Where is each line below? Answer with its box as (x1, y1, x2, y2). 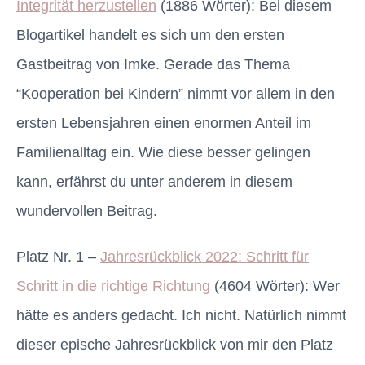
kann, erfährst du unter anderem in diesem (16, 174, 292, 191)
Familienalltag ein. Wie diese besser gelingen (16, 144, 310, 161)
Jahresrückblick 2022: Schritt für (100, 248, 309, 266)
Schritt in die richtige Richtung (16, 278, 214, 295)
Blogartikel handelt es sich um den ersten (16, 27, 284, 44)
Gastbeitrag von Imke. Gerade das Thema (16, 56, 290, 73)
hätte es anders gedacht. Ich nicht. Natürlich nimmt (16, 307, 346, 324)
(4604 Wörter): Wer (214, 278, 340, 295)
